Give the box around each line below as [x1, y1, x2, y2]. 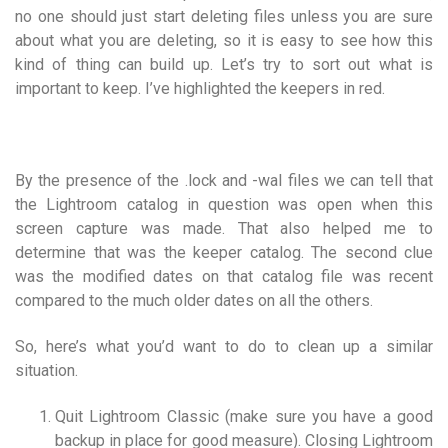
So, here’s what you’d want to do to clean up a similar [15, 336, 433, 356]
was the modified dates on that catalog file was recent [15, 266, 433, 286]
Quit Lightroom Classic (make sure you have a [55, 406, 397, 426]
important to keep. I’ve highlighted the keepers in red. [15, 78, 385, 98]
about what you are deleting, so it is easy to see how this [15, 30, 433, 50]
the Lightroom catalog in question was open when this [15, 194, 433, 214]
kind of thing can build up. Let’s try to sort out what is [15, 54, 433, 74]
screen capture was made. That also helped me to [15, 218, 433, 238]
